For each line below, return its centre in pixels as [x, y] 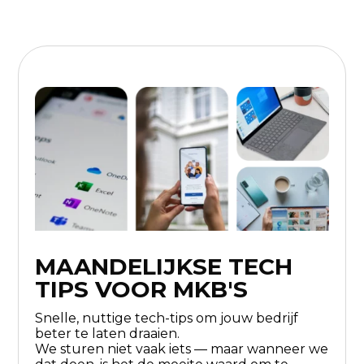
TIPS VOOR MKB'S [142, 289]
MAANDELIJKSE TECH [164, 266]
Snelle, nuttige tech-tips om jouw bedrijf [167, 318]
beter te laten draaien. [108, 333]
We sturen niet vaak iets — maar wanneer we [182, 349]
